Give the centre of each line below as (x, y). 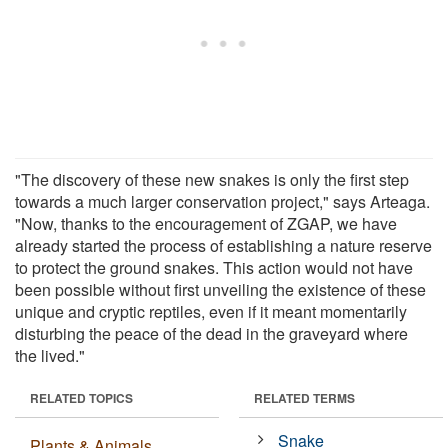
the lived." (50, 355)
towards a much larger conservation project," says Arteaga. (222, 201)
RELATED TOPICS (81, 397)
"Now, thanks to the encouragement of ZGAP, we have (206, 223)
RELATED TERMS (304, 397)
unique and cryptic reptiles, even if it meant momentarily (211, 311)
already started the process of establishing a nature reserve (223, 245)
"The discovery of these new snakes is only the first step (212, 179)
